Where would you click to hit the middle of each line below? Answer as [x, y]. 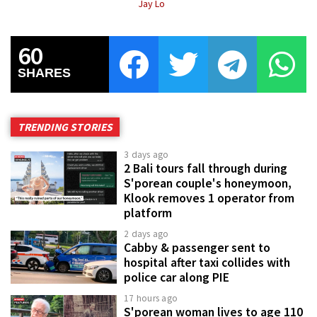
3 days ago [146, 155]
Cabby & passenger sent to [197, 248]
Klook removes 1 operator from [209, 198]
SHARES [44, 73]
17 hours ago [151, 299]
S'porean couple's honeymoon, [208, 184]
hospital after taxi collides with [207, 263]
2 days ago [146, 234]
